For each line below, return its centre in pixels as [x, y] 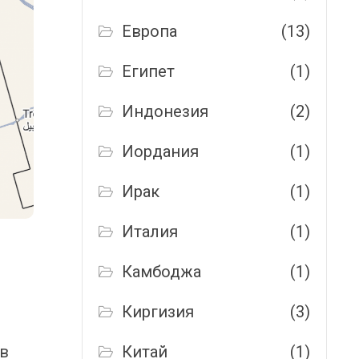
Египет [149, 71]
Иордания [161, 151]
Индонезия [165, 111]
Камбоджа [162, 272]
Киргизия [158, 312]
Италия [150, 232]
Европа [150, 31]
